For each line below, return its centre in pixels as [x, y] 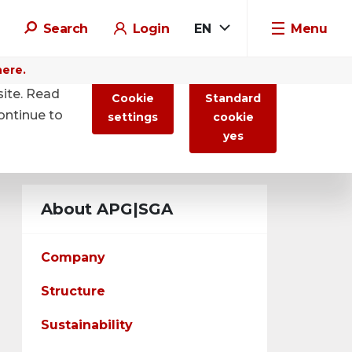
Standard [233, 98]
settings [133, 117]
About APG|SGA [107, 209]
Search [65, 28]
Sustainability [87, 325]
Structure [73, 291]
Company [73, 257]
